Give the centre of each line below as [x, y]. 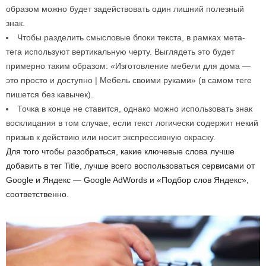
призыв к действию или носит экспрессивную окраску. [111, 137]
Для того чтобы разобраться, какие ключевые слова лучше [120, 151]
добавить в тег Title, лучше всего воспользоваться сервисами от [130, 165]
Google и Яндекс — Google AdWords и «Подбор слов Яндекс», [127, 180]
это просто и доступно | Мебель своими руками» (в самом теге [129, 80]
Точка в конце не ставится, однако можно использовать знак [135, 108]
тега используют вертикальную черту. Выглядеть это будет [120, 51]
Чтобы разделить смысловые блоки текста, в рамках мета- [131, 37]
